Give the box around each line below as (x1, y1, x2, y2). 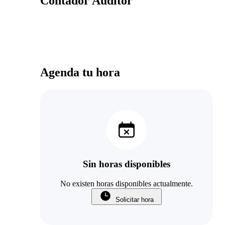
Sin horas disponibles (83, 159, 170, 170)
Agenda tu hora (40, 65, 120, 79)
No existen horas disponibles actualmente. (60, 179, 193, 188)
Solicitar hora (116, 196, 154, 204)
